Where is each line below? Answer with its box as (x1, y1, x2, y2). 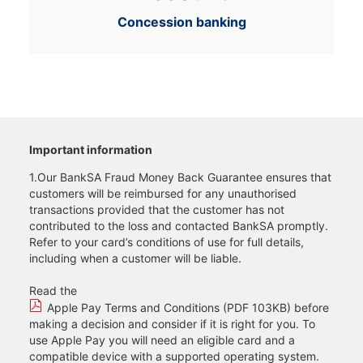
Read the (29, 284, 80, 297)
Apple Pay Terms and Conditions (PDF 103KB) (47, 301, 291, 314)
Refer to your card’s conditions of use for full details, (29, 235, 304, 249)
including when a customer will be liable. (29, 251, 241, 265)
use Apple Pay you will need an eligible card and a (29, 333, 295, 347)
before (291, 301, 329, 314)
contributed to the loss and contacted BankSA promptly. (29, 219, 328, 233)
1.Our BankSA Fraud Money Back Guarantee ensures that (29, 170, 331, 184)
